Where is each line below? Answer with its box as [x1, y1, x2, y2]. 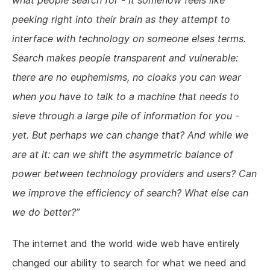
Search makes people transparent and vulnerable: [12, 52, 238, 64]
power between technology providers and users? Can [12, 168, 257, 180]
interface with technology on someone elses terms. [12, 33, 246, 45]
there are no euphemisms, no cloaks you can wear [12, 71, 241, 84]
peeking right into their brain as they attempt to [12, 13, 230, 26]
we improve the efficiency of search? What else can [12, 187, 248, 199]
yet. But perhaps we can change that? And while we [12, 129, 248, 142]
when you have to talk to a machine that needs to [12, 90, 239, 103]
